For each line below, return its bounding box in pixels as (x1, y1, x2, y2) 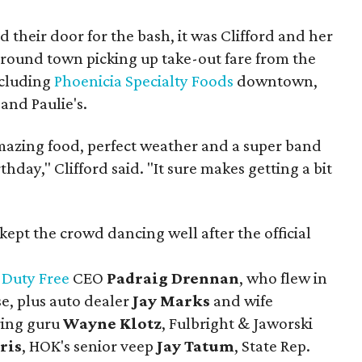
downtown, (237, 71, 318, 90)
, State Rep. (234, 336, 311, 356)
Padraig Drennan (107, 268, 240, 288)
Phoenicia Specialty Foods (54, 71, 238, 90)
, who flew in (239, 268, 328, 288)
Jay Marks (133, 291, 211, 310)
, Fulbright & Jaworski (162, 314, 314, 333)
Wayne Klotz (63, 314, 162, 333)
